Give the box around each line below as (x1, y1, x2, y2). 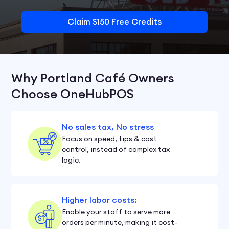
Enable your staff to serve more (62, 207, 171, 216)
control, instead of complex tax (62, 145, 170, 154)
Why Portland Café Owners (11, 70, 175, 86)
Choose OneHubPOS (11, 86, 134, 102)
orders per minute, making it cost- (62, 218, 178, 227)
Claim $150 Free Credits (67, 16, 162, 27)
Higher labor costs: (62, 195, 138, 205)
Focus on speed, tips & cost (62, 134, 157, 143)
